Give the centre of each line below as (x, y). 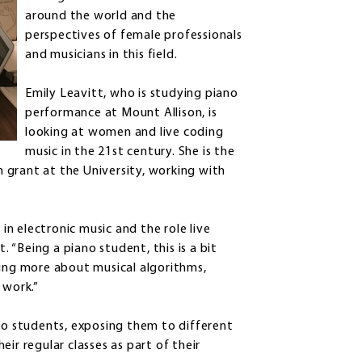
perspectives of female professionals (134, 36)
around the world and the (101, 17)
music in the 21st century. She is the (130, 152)
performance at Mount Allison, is (121, 114)
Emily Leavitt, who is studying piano (132, 94)
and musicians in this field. (101, 55)
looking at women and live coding (124, 133)
